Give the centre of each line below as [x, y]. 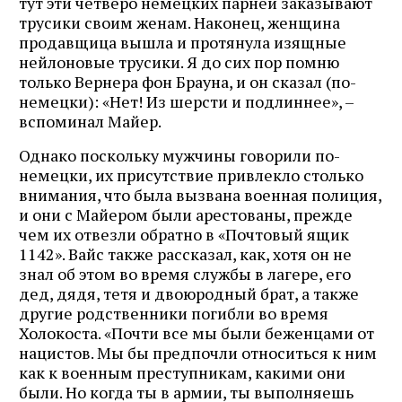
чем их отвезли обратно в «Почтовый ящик [184, 234]
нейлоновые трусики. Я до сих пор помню [179, 61]
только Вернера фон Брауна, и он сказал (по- [188, 81]
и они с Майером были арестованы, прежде [186, 214]
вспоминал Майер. [90, 121]
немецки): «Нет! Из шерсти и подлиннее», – [186, 101]
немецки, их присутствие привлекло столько [191, 175]
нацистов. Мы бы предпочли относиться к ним [198, 352]
